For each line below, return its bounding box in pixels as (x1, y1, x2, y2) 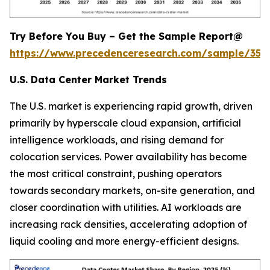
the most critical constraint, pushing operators (10, 167, 222, 180)
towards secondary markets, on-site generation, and (10, 184, 255, 196)
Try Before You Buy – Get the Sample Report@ (10, 30, 243, 42)
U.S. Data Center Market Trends (10, 73, 167, 86)
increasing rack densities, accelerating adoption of (10, 218, 247, 230)
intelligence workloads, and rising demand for (10, 133, 224, 146)
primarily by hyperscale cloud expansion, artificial (10, 116, 241, 129)
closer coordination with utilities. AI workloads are (10, 201, 242, 213)
